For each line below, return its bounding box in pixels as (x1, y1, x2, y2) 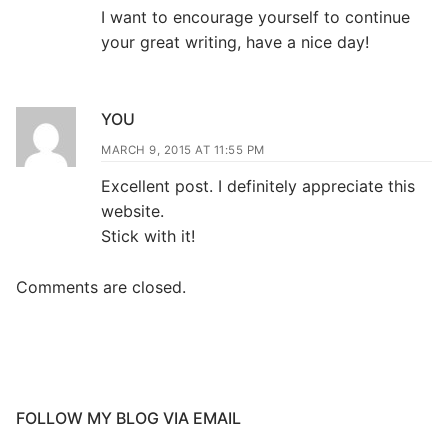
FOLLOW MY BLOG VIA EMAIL (16, 408, 241, 429)
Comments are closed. (16, 276, 186, 297)
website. (101, 200, 164, 221)
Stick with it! (101, 225, 195, 246)
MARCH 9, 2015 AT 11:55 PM (101, 142, 265, 157)
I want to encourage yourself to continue (101, 7, 410, 28)
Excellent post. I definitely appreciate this (101, 175, 415, 196)
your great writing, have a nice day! (101, 32, 369, 53)
